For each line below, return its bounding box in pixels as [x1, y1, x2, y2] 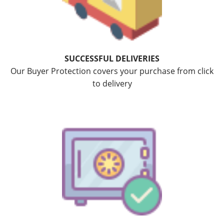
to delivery [92, 77, 132, 89]
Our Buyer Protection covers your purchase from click [10, 65, 213, 76]
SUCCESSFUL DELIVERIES [64, 52, 159, 64]
